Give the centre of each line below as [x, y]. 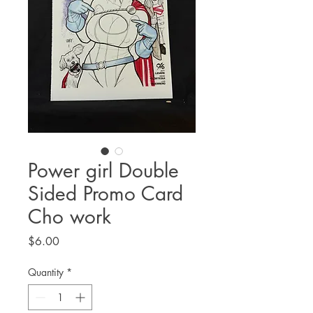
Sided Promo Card [105, 193]
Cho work [70, 216]
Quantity [46, 272]
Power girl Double [103, 170]
